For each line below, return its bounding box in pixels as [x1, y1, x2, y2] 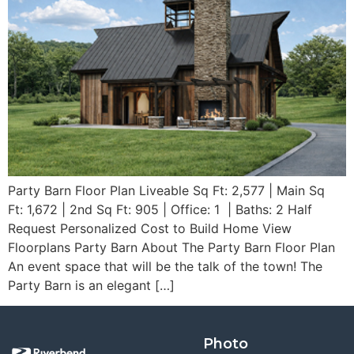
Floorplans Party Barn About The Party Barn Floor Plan [8, 239, 335, 255]
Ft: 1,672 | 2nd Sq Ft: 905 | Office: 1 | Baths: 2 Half [8, 201, 312, 217]
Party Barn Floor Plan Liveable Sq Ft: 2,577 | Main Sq [8, 182, 325, 198]
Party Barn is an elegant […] [8, 277, 175, 293]
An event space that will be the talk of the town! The [8, 258, 322, 274]
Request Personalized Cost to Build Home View [8, 220, 292, 236]
